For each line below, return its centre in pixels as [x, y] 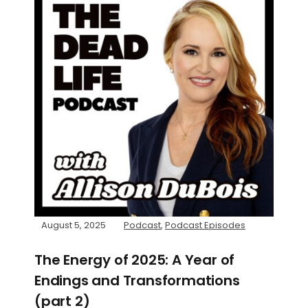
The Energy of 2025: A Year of [135, 260]
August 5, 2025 [74, 225]
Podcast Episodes [205, 225]
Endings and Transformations [137, 280]
